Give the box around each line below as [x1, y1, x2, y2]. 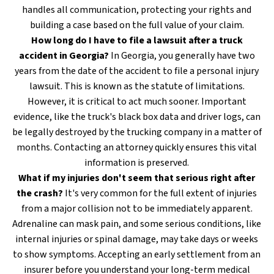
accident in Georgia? [18, 49, 109, 62]
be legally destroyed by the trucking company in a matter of [12, 125, 262, 139]
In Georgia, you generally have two [108, 49, 255, 62]
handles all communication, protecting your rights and [22, 3, 252, 17]
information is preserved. [84, 156, 190, 169]
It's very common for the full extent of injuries [63, 187, 257, 200]
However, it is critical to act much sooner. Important [27, 95, 246, 108]
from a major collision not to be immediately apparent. [21, 202, 253, 215]
